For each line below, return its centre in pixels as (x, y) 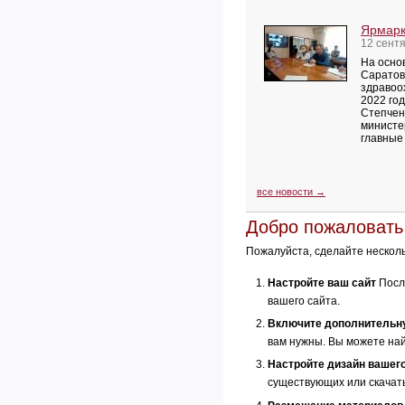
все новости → (291, 192)
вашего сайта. (304, 301)
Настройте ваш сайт (322, 283)
